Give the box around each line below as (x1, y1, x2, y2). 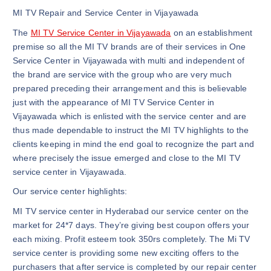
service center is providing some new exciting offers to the (13, 248, 240, 258)
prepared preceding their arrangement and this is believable (13, 83, 247, 93)
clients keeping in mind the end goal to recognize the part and (13, 139, 254, 149)
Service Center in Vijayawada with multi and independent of (13, 55, 245, 65)
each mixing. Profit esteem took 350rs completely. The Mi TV (13, 234, 250, 244)
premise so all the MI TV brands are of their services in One (13, 41, 246, 51)
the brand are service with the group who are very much (13, 69, 232, 79)
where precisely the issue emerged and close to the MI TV (13, 152, 240, 163)
